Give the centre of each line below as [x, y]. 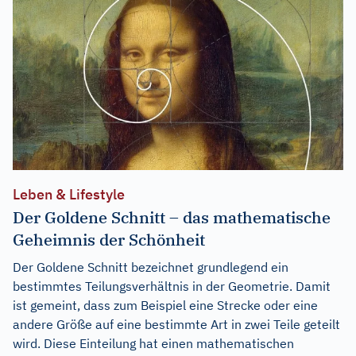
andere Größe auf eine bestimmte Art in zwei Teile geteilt [176, 324]
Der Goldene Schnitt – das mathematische [172, 217]
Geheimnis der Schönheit [109, 239]
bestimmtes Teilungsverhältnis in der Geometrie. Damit [172, 286]
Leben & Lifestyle [69, 194]
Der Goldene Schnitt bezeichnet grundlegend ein [151, 267]
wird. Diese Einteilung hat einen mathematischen [153, 343]
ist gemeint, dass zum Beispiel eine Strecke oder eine [165, 305]
